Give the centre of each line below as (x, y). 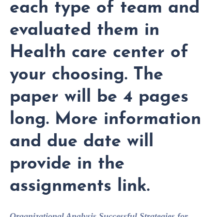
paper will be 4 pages (99, 97)
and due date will (82, 142)
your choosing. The (86, 75)
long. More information (105, 120)
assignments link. (80, 186)
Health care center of (99, 53)
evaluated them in (85, 31)
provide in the (67, 164)
